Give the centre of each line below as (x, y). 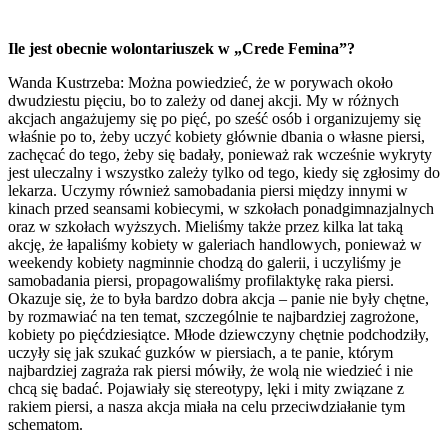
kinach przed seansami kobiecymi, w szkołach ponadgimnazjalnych (221, 208)
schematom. (45, 424)
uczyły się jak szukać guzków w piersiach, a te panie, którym (200, 352)
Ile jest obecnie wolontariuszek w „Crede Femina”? (181, 48)
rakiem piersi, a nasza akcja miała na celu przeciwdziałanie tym (206, 406)
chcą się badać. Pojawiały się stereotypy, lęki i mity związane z (206, 388)
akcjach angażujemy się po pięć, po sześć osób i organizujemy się (214, 118)
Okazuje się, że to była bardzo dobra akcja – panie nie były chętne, (218, 298)
